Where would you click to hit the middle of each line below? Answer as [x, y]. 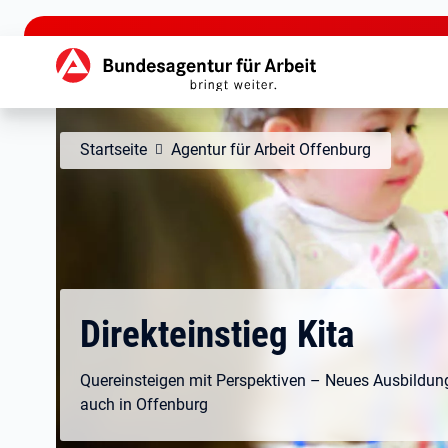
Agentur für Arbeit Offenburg [271, 149]
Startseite [113, 149]
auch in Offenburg [144, 404]
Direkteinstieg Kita [217, 334]
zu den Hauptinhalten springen [112, 15]
